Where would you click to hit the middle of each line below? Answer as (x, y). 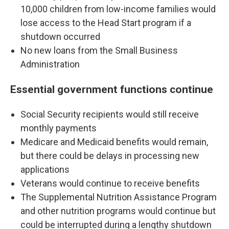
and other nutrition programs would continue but (118, 211)
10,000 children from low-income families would (118, 9)
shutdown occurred (60, 37)
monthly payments (59, 128)
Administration (50, 64)
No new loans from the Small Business (99, 50)
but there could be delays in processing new (110, 156)
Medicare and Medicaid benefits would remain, (114, 142)
